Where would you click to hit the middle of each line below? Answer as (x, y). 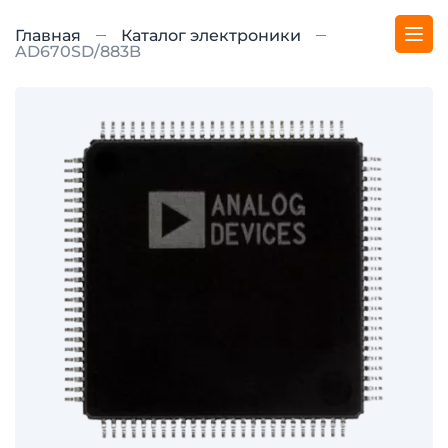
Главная (48, 35)
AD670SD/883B (78, 51)
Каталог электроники (211, 35)
